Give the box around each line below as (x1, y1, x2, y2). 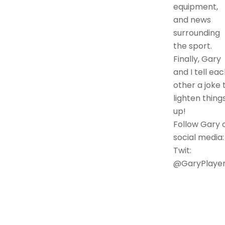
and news (173, 14, 211, 26)
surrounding (173, 27, 220, 39)
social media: (173, 132, 224, 144)
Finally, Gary (173, 53, 221, 65)
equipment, (173, 1, 218, 13)
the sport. (173, 40, 212, 52)
